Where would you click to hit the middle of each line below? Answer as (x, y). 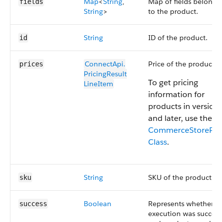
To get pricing (173, 83)
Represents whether (181, 204)
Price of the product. (182, 64)
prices (31, 64)
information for (176, 94)
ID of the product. (178, 38)
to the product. (173, 11)
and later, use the (180, 118)
